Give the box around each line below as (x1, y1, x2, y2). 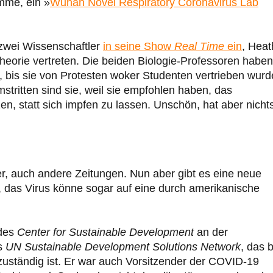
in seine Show (103, 40, 174, 53)
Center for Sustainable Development (17, 226, 194, 239)
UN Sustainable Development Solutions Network (5, 241, 241, 253)
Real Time (174, 40, 224, 53)
